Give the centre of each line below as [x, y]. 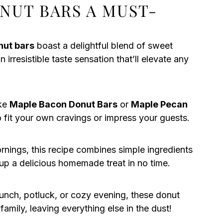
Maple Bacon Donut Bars [63, 104]
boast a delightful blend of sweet [104, 46]
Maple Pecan [159, 104]
